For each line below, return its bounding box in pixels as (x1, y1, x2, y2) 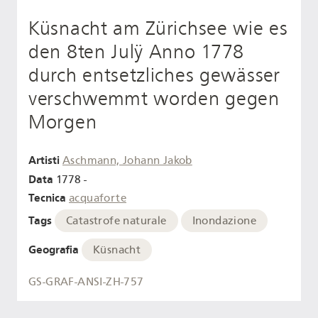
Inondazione (192, 214, 256, 228)
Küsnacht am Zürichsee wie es (28, 17, 288, 40)
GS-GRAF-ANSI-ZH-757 (28, 275, 144, 289)
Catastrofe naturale (66, 214, 167, 228)
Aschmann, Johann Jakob (62, 153, 192, 167)
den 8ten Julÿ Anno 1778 (28, 40, 245, 64)
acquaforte (69, 192, 126, 205)
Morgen (28, 111, 97, 134)
